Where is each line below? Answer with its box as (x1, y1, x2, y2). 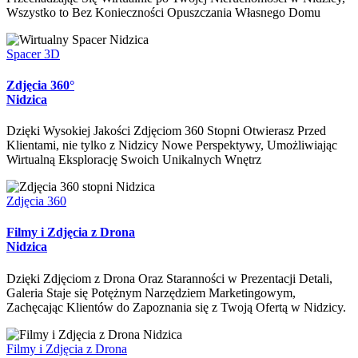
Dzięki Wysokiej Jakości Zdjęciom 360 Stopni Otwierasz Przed (6, 124, 326, 138)
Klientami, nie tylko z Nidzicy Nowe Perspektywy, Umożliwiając (6, 138, 337, 153)
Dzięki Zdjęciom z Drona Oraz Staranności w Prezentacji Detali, (6, 271, 332, 285)
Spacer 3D (6, 46, 60, 61)
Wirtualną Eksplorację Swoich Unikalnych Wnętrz (6, 153, 261, 167)
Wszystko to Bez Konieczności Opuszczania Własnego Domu (6, 5, 320, 19)
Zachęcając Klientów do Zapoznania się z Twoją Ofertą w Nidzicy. (6, 300, 346, 314)
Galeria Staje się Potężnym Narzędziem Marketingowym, (6, 285, 296, 300)
